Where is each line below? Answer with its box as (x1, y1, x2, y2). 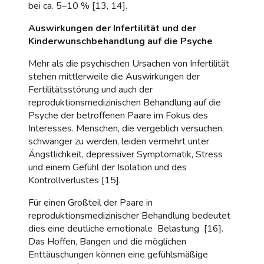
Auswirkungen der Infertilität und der (28, 21, 196, 35)
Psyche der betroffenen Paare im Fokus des (28, 108, 208, 122)
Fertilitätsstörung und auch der (28, 82, 153, 96)
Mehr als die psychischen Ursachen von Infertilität (28, 57, 229, 70)
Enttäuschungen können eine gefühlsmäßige (28, 247, 208, 261)
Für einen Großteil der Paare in (28, 196, 153, 209)
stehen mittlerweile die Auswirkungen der (28, 70, 200, 83)
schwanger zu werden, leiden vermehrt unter (28, 134, 209, 148)
